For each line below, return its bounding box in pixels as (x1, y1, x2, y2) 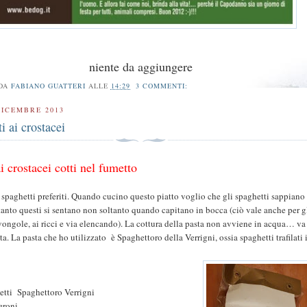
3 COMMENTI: (136, 81, 191, 91)
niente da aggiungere (88, 58, 193, 75)
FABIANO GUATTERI (10, 81, 86, 91)
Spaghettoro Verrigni (17, 286, 95, 299)
